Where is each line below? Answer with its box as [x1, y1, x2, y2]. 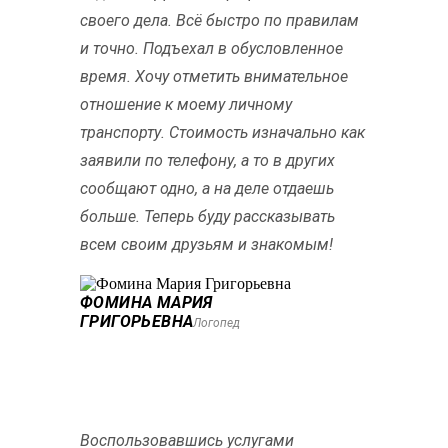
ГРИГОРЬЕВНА [80, 311, 194, 331]
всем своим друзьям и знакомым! [80, 234, 333, 254]
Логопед [193, 315, 241, 330]
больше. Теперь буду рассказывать [80, 206, 335, 226]
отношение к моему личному [80, 94, 292, 114]
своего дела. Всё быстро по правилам [80, 10, 359, 30]
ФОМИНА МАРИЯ [80, 292, 213, 312]
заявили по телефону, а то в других [80, 150, 335, 170]
